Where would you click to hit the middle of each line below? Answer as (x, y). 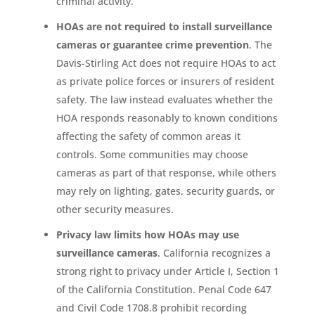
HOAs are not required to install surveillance (164, 26)
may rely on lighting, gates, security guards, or (165, 191)
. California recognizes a (214, 252)
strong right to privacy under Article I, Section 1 (167, 271)
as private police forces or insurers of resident (165, 81)
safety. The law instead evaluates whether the (164, 99)
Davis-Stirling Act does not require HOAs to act (166, 63)
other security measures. (115, 209)
